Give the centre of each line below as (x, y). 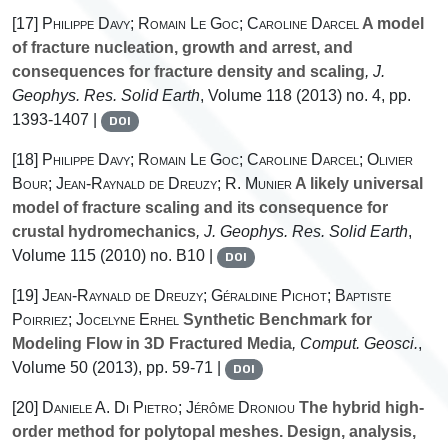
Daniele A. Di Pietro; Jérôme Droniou (168, 408)
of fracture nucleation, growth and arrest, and (182, 48)
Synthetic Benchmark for (275, 320)
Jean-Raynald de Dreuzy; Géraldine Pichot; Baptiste (216, 296)
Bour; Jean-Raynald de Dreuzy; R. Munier (152, 184)
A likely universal (357, 184)
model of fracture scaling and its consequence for (200, 208)
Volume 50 (50, 368)
